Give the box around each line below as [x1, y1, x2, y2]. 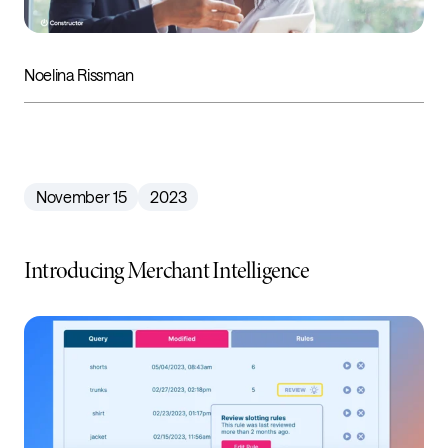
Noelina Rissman [24, 64, 134, 84]
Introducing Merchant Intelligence [24, 255, 309, 286]
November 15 [36, 186, 127, 206]
